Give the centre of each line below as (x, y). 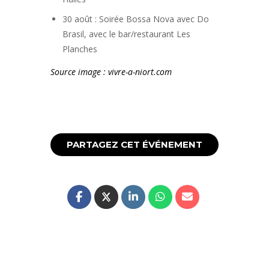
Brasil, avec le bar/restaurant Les (126, 34)
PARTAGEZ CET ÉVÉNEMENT (134, 144)
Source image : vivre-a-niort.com (111, 72)
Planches (80, 49)
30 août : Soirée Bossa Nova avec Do (136, 19)
